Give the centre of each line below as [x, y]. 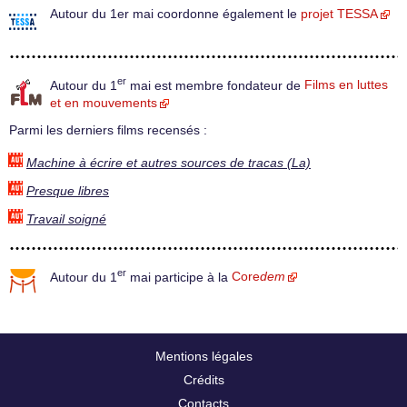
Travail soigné [66, 219]
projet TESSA [339, 14]
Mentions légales [203, 356]
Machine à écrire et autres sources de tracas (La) [169, 163]
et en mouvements [104, 104]
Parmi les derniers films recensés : [108, 131]
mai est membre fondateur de [215, 85]
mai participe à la [179, 277]
